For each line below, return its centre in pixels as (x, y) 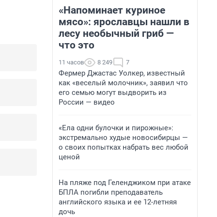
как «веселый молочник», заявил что (123, 83)
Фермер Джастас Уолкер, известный (122, 73)
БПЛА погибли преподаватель (111, 192)
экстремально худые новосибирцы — (123, 138)
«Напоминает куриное (112, 10)
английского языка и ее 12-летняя (118, 202)
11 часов (71, 62)
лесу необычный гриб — (116, 33)
